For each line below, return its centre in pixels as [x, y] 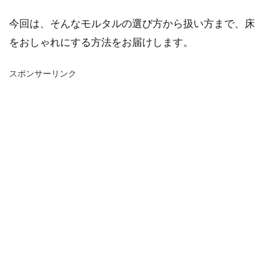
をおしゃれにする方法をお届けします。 [101, 42]
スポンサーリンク [43, 73]
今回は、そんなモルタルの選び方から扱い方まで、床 [132, 23]
